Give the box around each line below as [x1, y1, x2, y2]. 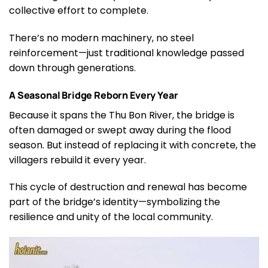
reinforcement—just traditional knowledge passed [9, 45, 244, 60]
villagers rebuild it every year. [9, 153, 146, 167]
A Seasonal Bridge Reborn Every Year [9, 88, 178, 102]
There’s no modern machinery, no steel [9, 31, 194, 45]
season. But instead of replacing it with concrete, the [9, 138, 256, 152]
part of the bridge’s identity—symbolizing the [9, 195, 220, 209]
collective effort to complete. [9, 4, 148, 18]
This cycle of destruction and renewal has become [9, 180, 247, 194]
